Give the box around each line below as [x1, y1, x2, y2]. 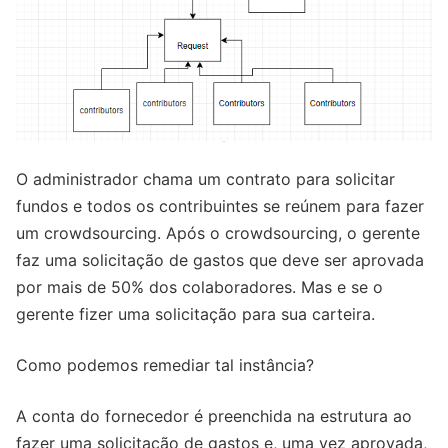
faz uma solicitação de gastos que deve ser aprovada [16, 249, 424, 270]
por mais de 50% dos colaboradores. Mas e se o [16, 276, 383, 297]
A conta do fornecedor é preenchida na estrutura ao [16, 405, 412, 426]
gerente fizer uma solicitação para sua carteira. [16, 303, 375, 324]
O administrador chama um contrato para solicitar [16, 168, 395, 189]
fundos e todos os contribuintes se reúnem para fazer [16, 195, 424, 216]
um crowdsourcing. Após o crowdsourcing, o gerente [16, 222, 420, 243]
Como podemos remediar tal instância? [16, 354, 314, 375]
